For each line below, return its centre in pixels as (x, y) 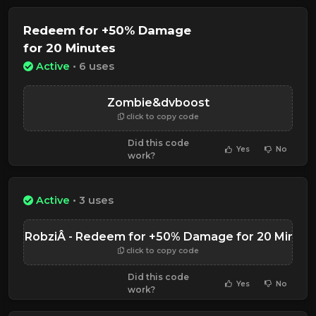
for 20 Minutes (69, 48)
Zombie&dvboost (158, 102)
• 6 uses (92, 66)
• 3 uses (92, 201)
